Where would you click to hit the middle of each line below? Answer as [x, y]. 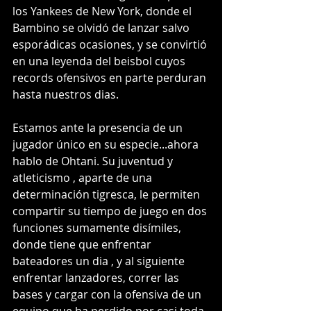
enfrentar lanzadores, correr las [97, 278]
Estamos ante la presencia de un [99, 128]
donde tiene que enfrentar [83, 245]
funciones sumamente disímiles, [98, 228]
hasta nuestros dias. [67, 95]
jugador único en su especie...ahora [107, 145]
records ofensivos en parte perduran [111, 78]
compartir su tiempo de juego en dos [111, 211]
